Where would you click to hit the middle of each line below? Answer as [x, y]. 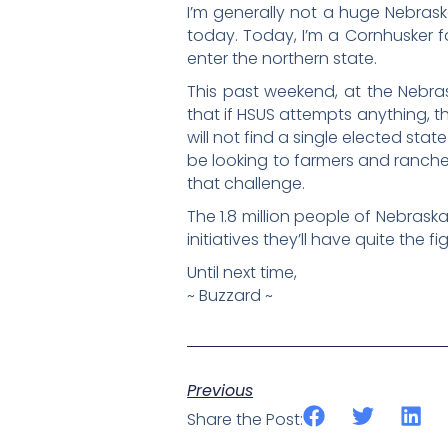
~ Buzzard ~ [230, 295]
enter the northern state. [282, 58]
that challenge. [246, 183]
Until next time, [242, 272]
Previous [220, 390]
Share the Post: [245, 419]
